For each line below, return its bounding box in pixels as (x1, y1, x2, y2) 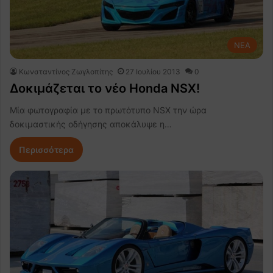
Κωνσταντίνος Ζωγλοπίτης (19, 66, 113, 76)
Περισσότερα (19, 144, 74, 155)
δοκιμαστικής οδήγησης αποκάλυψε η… (10, 118, 172, 129)
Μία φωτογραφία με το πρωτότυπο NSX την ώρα (10, 104, 207, 115)
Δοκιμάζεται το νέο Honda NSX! (10, 80, 200, 96)
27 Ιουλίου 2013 (126, 66, 180, 76)
